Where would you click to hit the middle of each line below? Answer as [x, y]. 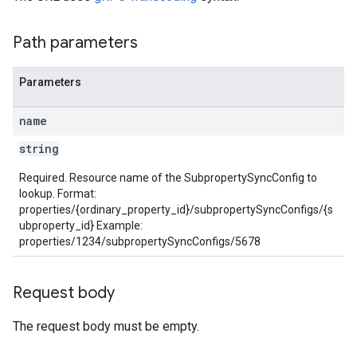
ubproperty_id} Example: [81, 226]
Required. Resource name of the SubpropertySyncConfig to [168, 178]
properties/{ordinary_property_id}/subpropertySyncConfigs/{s [176, 210]
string [39, 149]
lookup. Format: [58, 194]
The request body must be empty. [106, 326]
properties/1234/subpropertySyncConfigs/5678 [140, 241]
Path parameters [75, 43]
